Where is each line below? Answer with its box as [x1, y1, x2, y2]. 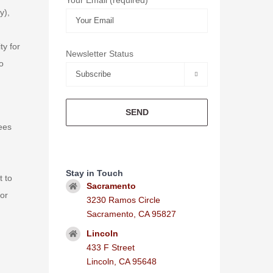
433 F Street [86, 243, 135, 253]
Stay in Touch [66, 168, 124, 178]
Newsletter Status [66, 48, 134, 58]
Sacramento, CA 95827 [86, 208, 176, 219]
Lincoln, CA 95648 [86, 257, 157, 267]
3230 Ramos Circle [86, 194, 160, 205]
